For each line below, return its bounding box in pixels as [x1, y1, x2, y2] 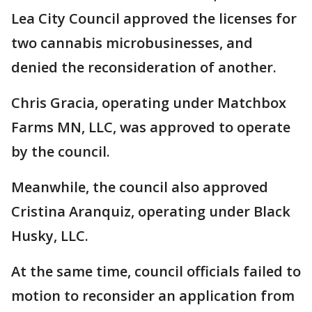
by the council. [11, 142, 110, 161]
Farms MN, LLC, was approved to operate [11, 118, 290, 136]
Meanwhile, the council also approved [11, 178, 268, 196]
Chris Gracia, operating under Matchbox [11, 93, 286, 112]
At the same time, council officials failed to [11, 262, 301, 281]
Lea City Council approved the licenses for [11, 9, 297, 28]
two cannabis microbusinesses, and [11, 33, 253, 52]
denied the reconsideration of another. [11, 58, 276, 77]
